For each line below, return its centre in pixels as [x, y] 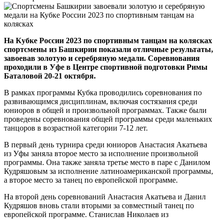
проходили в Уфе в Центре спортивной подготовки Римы [106, 67]
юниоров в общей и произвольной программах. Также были [105, 110]
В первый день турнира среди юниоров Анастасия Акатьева [106, 144]
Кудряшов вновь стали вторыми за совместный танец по [99, 205]
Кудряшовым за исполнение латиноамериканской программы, [109, 171]
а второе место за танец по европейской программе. [91, 180]
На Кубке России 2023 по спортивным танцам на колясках [108, 40]
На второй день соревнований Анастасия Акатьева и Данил [105, 196]
